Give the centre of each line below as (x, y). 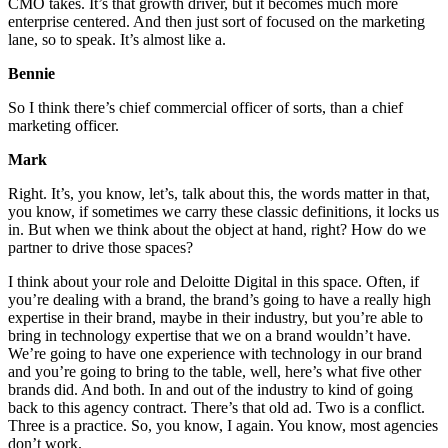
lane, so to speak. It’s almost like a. (117, 40)
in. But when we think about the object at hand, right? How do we (217, 230)
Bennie (33, 74)
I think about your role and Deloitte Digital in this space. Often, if (213, 282)
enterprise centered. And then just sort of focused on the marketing (216, 22)
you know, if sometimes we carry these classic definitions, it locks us (223, 212)
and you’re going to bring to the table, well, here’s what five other (214, 372)
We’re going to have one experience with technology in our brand (215, 354)
